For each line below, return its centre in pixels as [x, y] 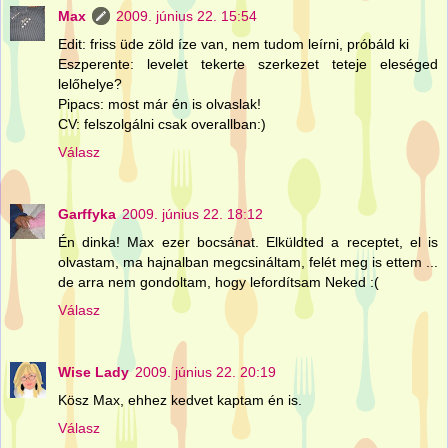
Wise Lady [93, 372]
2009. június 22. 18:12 [192, 214]
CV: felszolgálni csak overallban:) [162, 124]
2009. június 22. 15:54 [186, 16]
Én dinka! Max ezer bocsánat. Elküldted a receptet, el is [248, 242]
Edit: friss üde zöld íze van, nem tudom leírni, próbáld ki [233, 44]
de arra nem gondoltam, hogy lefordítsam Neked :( [218, 282]
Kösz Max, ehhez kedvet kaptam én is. [180, 400]
